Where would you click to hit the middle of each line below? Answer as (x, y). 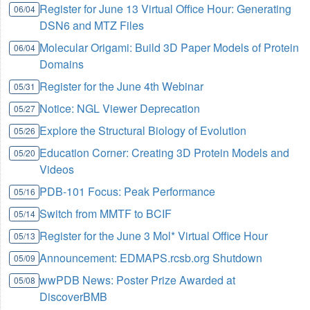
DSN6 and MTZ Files (92, 25)
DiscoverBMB (74, 296)
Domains (62, 64)
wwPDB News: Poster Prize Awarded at (138, 280)
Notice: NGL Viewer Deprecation (120, 108)
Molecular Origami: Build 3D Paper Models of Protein (170, 47)
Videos (57, 169)
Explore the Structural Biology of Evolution (143, 130)
